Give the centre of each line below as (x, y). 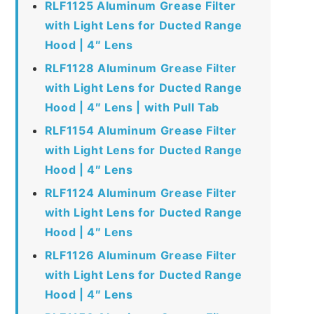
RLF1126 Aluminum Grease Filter (141, 255)
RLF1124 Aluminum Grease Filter (141, 192)
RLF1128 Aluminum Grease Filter (141, 68)
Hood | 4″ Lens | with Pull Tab (132, 107)
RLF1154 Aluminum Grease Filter (141, 130)
